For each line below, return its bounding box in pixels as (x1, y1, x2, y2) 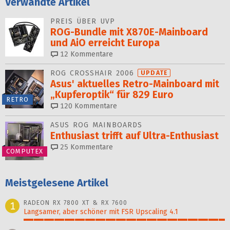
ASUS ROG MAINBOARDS (50, 120, 142, 129)
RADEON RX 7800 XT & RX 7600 (24, 199, 127, 206)
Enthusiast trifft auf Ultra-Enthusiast (50, 129, 219, 142)
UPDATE (141, 69, 168, 76)
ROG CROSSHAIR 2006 (50, 68, 138, 78)
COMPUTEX (6, 147, 43, 156)
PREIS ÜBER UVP (50, 16, 115, 26)
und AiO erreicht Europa (50, 36, 160, 49)
